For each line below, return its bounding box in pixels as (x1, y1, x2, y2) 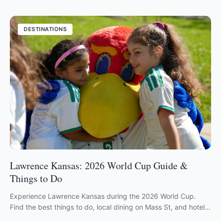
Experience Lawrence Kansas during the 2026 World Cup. (10, 191, 196, 200)
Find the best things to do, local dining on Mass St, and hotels (10, 202, 208, 211)
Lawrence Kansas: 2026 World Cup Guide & (10, 158, 188, 172)
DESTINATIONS (24, 25, 67, 33)
